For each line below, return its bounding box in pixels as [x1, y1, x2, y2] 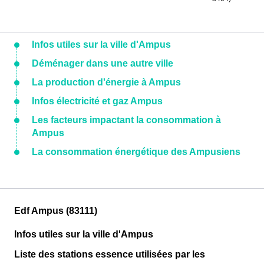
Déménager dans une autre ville [32, 58, 173, 68]
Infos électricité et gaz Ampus [32, 96, 163, 106]
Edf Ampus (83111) [14, 206, 97, 216]
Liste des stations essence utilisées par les [14, 249, 205, 259]
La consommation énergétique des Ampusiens [32, 147, 240, 157]
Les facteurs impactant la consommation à [32, 115, 221, 125]
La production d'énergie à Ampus [32, 77, 181, 87]
